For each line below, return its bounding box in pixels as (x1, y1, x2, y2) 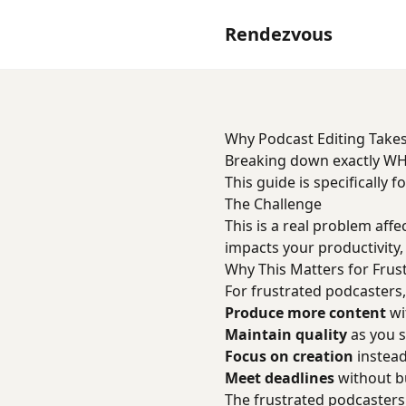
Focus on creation (225, 346, 353, 366)
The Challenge (225, 194, 322, 214)
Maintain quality (225, 324, 347, 344)
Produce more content (225, 303, 386, 323)
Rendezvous (225, 22, 333, 46)
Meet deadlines (225, 368, 334, 388)
